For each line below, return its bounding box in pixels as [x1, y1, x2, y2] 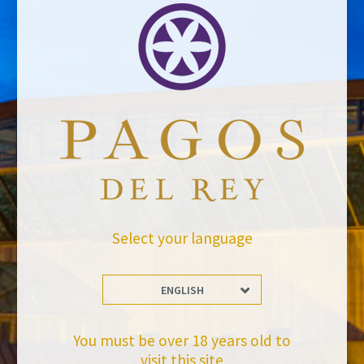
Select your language [111, 228, 253, 249]
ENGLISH [160, 283, 204, 298]
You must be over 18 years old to [72, 331, 291, 351]
